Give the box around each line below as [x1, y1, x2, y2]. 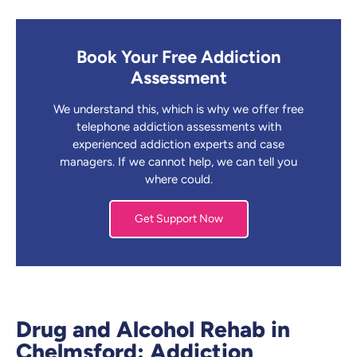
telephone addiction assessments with [76, 120, 281, 135]
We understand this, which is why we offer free [53, 102, 304, 117]
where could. [144, 172, 213, 187]
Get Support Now [134, 212, 223, 226]
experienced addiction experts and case [73, 137, 284, 152]
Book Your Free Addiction [76, 46, 281, 69]
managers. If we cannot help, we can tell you [60, 155, 297, 170]
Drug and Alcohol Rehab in [16, 316, 290, 343]
